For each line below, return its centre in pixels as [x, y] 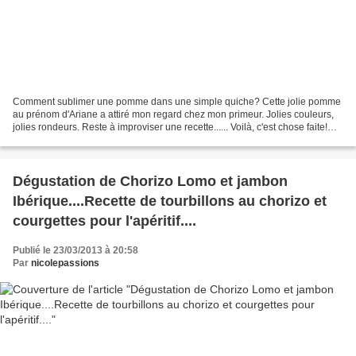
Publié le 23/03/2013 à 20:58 [75, 251]
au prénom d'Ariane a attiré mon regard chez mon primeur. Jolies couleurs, [173, 115]
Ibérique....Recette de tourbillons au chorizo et [170, 201]
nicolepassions [65, 263]
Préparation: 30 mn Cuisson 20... [83, 140]
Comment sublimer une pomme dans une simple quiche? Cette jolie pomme [177, 102]
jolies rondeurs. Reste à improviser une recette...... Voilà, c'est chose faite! [170, 128]
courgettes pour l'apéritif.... [104, 221]
